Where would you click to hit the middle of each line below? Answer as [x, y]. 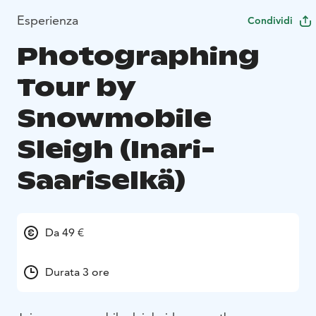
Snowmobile [114, 118]
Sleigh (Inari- [116, 149]
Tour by [76, 87]
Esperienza [48, 20]
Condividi [270, 20]
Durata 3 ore [77, 272]
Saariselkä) [101, 180]
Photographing [138, 56]
